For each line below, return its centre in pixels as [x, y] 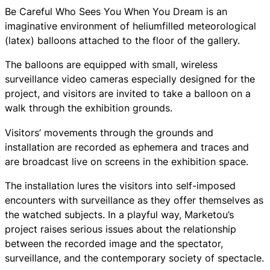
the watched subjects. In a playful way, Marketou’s [119, 214]
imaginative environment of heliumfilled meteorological [130, 26]
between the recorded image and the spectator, [114, 243]
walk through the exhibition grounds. [89, 108]
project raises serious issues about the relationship [121, 229]
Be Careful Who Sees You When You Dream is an [116, 12]
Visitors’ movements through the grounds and [109, 132]
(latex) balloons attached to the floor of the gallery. [122, 41]
